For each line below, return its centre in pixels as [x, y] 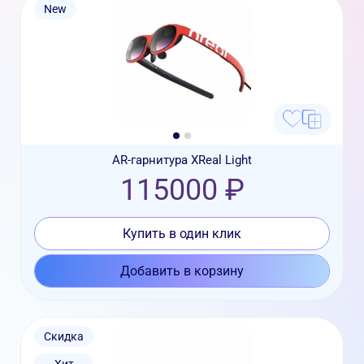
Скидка [64, 337]
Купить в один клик [182, 234]
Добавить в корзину [182, 271]
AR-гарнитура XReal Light [182, 160]
